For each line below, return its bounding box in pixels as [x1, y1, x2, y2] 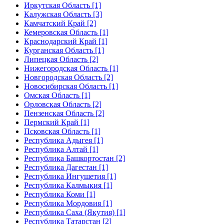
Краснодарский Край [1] [24, 36, 107, 45]
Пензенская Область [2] [24, 108, 104, 117]
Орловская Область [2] [24, 99, 101, 108]
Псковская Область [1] [24, 126, 100, 135]
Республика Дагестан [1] [24, 162, 108, 171]
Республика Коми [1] [24, 189, 95, 198]
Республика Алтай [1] [24, 144, 98, 153]
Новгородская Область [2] [24, 72, 113, 81]
